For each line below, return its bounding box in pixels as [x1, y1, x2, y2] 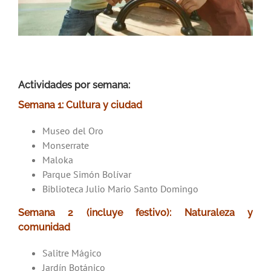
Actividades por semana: [18, 79, 130, 91]
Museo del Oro [42, 124, 103, 137]
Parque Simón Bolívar [42, 168, 131, 180]
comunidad [18, 221, 70, 233]
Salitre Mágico [42, 246, 102, 259]
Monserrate [42, 139, 89, 151]
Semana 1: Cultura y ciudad [18, 99, 142, 111]
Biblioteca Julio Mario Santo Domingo [42, 182, 198, 195]
